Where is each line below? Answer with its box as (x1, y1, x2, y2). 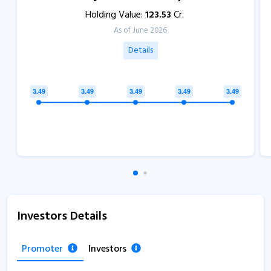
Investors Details (17, 206, 107, 226)
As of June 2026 (114, 24, 167, 37)
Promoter (22, 241, 63, 257)
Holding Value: (85, 7, 145, 23)
